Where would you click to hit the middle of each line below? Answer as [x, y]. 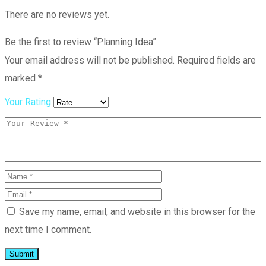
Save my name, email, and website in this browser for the [137, 212]
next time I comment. [48, 230]
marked [21, 78]
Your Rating [28, 102]
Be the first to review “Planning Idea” [80, 42]
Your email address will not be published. [90, 61]
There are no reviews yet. [57, 15]
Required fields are [216, 61]
